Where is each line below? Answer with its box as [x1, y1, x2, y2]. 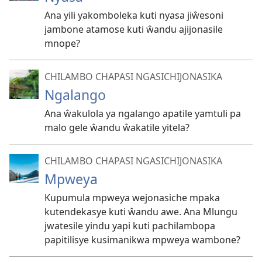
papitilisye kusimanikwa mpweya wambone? [44, 233, 240, 246]
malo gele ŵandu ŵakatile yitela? [44, 121, 189, 134]
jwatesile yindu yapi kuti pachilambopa [44, 219, 215, 232]
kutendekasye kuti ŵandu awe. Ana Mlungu [44, 205, 237, 218]
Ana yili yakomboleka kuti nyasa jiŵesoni [44, 9, 223, 22]
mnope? [44, 37, 80, 50]
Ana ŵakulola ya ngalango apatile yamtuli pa [44, 107, 241, 120]
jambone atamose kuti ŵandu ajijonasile [44, 23, 223, 36]
